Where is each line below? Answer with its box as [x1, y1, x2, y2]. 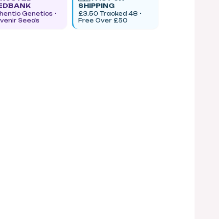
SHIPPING [78, 1, 115, 9]
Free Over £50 [78, 17, 128, 24]
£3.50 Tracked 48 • [78, 10, 142, 17]
